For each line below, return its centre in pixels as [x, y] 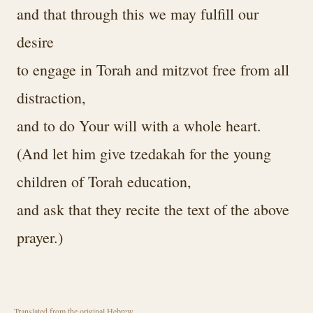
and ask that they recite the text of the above [153, 209]
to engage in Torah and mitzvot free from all [153, 70]
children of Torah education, [104, 181]
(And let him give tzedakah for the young [144, 153]
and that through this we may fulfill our [138, 14]
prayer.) [40, 237]
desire [35, 42]
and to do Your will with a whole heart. [139, 125]
